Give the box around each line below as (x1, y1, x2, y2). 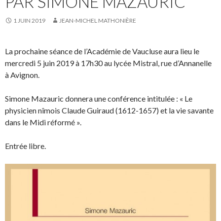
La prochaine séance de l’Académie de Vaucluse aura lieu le (5, 46, 199, 56)
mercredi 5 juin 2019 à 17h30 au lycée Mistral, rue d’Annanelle (5, 58, 212, 68)
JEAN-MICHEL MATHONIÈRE (59, 17, 136, 25)
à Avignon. (5, 70, 39, 80)
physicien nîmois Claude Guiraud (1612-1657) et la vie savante (5, 106, 214, 115)
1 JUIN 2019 (13, 17, 45, 25)
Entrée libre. (5, 141, 46, 151)
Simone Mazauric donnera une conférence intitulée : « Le (5, 94, 192, 104)
